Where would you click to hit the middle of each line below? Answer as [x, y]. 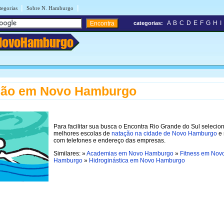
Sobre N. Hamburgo [50, 8]
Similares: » [70, 153]
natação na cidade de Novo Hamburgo [164, 133]
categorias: [148, 23]
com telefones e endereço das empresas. [109, 140]
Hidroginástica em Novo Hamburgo [137, 160]
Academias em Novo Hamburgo [130, 153]
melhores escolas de [82, 133]
